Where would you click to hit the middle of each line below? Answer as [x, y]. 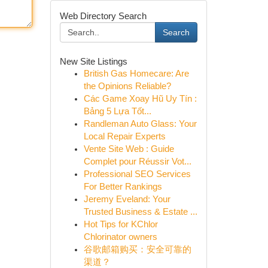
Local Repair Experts [124, 136]
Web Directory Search [103, 16]
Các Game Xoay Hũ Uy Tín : [140, 99]
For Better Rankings [123, 187]
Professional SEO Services [137, 174]
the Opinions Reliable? [127, 86]
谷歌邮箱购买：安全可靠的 [137, 249]
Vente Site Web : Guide [129, 149]
